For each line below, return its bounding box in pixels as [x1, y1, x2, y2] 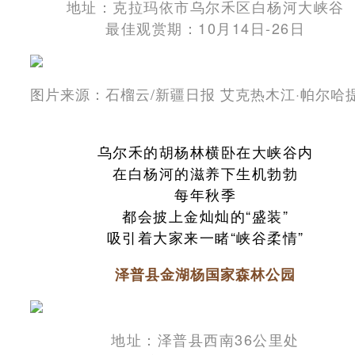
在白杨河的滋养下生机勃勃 [113, 162, 298, 183]
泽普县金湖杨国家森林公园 [115, 263, 296, 284]
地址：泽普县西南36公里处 [111, 328, 300, 349]
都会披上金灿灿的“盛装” [122, 204, 288, 226]
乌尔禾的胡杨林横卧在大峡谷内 [97, 140, 314, 162]
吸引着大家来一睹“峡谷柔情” [106, 226, 304, 247]
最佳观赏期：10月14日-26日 [105, 17, 305, 38]
